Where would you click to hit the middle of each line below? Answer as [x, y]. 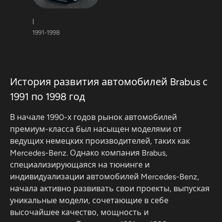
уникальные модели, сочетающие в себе [89, 200]
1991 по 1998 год [48, 97]
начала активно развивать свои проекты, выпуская [110, 189]
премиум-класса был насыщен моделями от [96, 129]
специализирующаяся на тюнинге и [80, 165]
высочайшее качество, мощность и [79, 212]
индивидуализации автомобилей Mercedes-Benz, [105, 177]
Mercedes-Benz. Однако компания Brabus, [89, 153]
